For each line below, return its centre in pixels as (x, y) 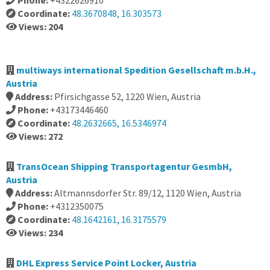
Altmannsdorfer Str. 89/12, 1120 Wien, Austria (148, 193)
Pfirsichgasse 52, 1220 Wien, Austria (127, 96)
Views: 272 (41, 136)
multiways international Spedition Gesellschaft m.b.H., (136, 70)
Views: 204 (41, 27)
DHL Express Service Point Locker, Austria (106, 263)
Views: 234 (41, 233)
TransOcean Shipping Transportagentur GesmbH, (124, 166)
